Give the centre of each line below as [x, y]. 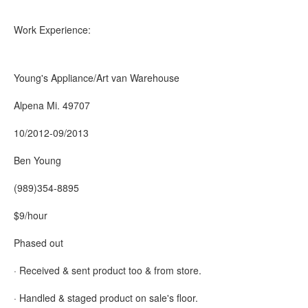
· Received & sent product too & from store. [108, 270]
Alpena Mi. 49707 [52, 105]
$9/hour [31, 215]
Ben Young [37, 160]
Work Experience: [52, 30]
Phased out [38, 243]
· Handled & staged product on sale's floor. [106, 298]
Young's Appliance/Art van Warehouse [97, 78]
